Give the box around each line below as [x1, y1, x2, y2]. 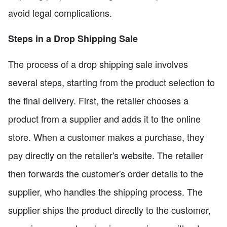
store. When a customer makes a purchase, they [8, 130, 204, 143]
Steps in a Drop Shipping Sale [8, 31, 138, 45]
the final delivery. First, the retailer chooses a [8, 93, 188, 107]
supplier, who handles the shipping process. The [8, 184, 203, 198]
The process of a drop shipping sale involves [8, 57, 188, 70]
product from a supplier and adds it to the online [8, 111, 201, 125]
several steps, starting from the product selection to [8, 75, 215, 89]
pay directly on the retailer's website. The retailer [8, 148, 203, 162]
